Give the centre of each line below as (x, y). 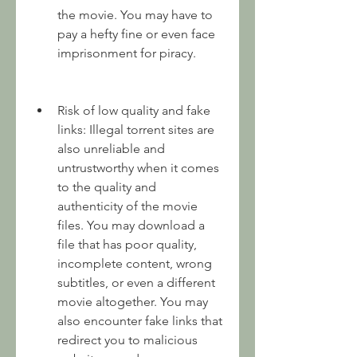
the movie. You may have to (135, 15)
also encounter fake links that (140, 321)
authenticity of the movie (127, 206)
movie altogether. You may (133, 302)
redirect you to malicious (127, 340)
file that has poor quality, (127, 244)
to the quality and (107, 187)
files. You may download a (131, 225)
